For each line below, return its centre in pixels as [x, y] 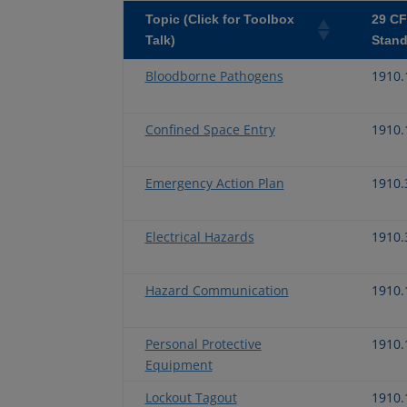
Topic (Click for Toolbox [219, 19]
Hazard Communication [217, 290]
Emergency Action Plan [214, 183]
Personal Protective [203, 343]
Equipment [179, 364]
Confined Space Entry [210, 129]
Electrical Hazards [199, 236]
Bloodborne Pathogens [214, 75]
